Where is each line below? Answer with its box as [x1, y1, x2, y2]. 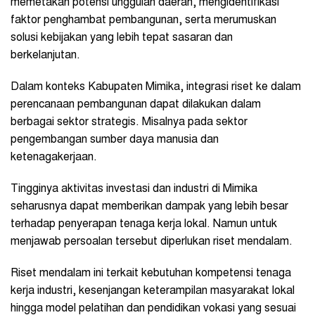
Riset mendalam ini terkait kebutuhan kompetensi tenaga [11, 268, 291, 280]
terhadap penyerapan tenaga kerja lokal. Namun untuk [11, 219, 277, 231]
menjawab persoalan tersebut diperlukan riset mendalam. [11, 236, 292, 248]
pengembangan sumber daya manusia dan [11, 134, 219, 146]
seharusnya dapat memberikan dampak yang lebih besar [11, 201, 288, 213]
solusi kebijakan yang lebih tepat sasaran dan [11, 32, 233, 44]
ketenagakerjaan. [11, 152, 97, 164]
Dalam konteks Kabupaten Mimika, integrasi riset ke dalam [11, 82, 301, 94]
